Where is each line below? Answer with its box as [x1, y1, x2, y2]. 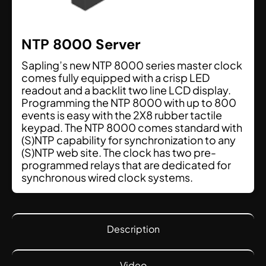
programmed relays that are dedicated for [21, 158, 231, 172]
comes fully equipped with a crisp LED [21, 71, 210, 85]
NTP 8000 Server [21, 35, 141, 54]
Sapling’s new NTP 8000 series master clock [21, 58, 242, 72]
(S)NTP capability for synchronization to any [21, 133, 236, 147]
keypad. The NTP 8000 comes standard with [21, 121, 242, 135]
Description [106, 223, 160, 236]
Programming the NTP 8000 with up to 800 [21, 96, 236, 110]
